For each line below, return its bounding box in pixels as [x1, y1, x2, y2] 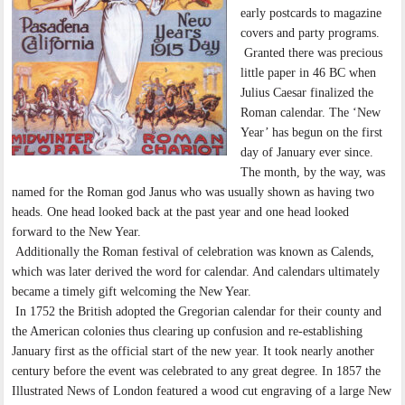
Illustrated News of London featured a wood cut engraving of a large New [12, 384, 392, 399]
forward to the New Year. [12, 225, 142, 240]
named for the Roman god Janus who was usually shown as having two [12, 185, 375, 200]
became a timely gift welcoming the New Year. [12, 285, 252, 299]
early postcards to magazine [240, 6, 382, 21]
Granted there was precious [240, 46, 383, 61]
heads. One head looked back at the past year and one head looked [12, 205, 350, 220]
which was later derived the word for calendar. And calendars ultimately [12, 265, 381, 279]
